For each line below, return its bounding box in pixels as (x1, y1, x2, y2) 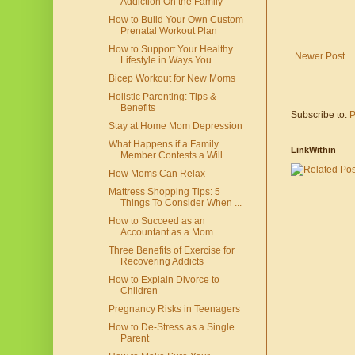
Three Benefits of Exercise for (108, 245, 235, 257)
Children (120, 285, 158, 297)
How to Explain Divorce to (108, 274, 219, 286)
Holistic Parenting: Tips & (108, 91, 216, 103)
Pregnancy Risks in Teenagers (108, 303, 240, 315)
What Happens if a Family (108, 139, 219, 151)
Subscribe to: (291, 109, 349, 120)
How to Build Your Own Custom (108, 14, 243, 26)
